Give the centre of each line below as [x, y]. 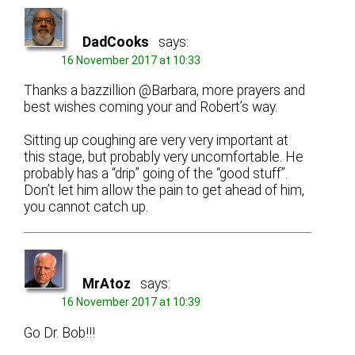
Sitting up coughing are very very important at [157, 141]
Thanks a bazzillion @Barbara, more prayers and [165, 91]
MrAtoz [107, 284]
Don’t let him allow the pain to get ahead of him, [164, 191]
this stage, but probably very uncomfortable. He [164, 157]
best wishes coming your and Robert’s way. [151, 107]
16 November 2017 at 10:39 [131, 302]
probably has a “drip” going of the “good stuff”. [156, 174]
